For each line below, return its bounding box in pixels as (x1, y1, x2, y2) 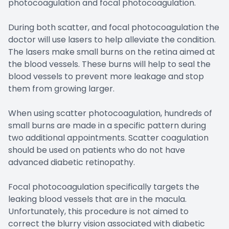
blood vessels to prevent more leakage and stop (8, 70, 204, 82)
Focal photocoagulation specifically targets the (8, 180, 199, 193)
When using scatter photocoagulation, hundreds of (8, 107, 212, 119)
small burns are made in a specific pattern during (8, 119, 206, 131)
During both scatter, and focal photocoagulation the (8, 21, 219, 33)
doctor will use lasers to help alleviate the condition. (8, 33, 216, 45)
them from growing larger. (8, 82, 114, 95)
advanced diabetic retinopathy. (8, 156, 135, 168)
